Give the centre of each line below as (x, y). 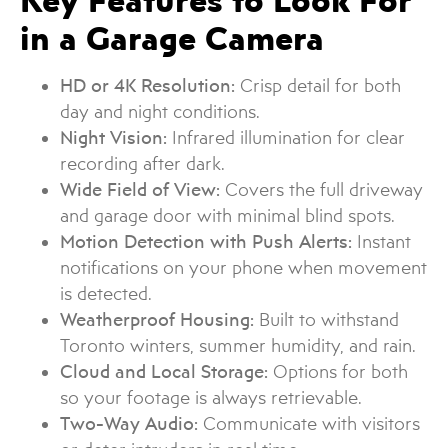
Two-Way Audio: (129, 424)
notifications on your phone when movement (243, 268)
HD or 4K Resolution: (147, 86)
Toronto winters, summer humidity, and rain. (238, 346)
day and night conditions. (160, 112)
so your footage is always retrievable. (211, 398)
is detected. (106, 294)
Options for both (338, 372)
